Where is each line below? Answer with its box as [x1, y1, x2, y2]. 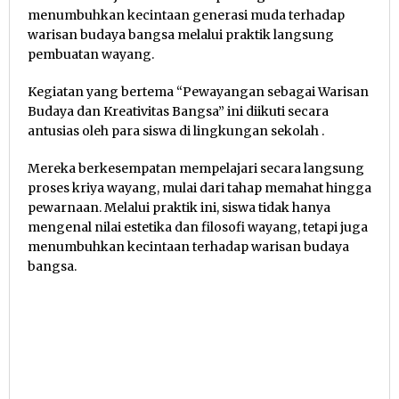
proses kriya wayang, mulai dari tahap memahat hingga [28, 179, 371, 196]
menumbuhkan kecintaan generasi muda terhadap [28, 6, 345, 23]
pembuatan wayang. [28, 45, 154, 62]
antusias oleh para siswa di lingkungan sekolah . [28, 122, 324, 139]
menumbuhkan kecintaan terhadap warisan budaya [28, 238, 349, 255]
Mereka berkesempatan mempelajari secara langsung [28, 159, 364, 176]
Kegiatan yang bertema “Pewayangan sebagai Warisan [28, 83, 369, 100]
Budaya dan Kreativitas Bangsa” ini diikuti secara [28, 102, 329, 119]
